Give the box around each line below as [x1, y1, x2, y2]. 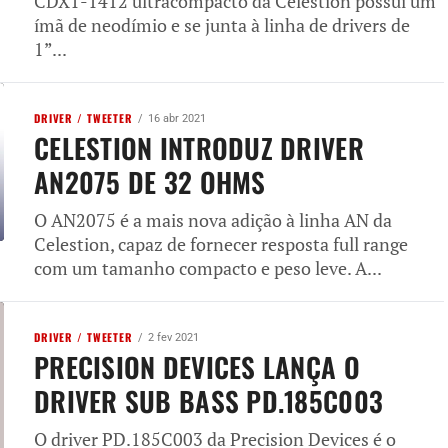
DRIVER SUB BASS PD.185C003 [34, 380, 384, 421]
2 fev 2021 [147, 330, 199, 344]
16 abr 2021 [147, 111, 206, 125]
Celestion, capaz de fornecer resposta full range [34, 232, 408, 256]
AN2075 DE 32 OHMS [34, 161, 266, 202]
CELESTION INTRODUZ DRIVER [34, 127, 364, 168]
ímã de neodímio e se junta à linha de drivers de [34, 13, 410, 37]
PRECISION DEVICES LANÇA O [34, 346, 360, 387]
